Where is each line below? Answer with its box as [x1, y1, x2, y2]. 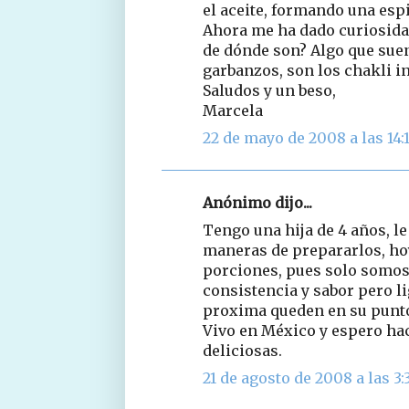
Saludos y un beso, [203, 80, 336, 100]
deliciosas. [203, 341, 282, 360]
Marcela [203, 100, 263, 120]
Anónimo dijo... [203, 193, 312, 212]
